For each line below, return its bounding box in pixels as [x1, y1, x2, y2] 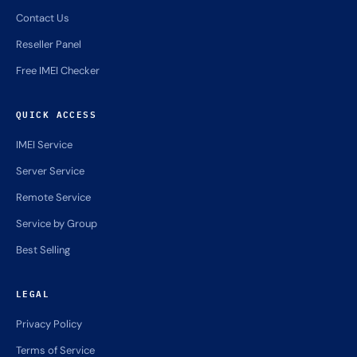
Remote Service [16, 190, 91, 205]
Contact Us [16, 11, 69, 25]
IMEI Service [16, 138, 73, 152]
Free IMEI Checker [16, 64, 100, 78]
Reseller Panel [16, 37, 81, 52]
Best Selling [16, 243, 70, 257]
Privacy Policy [16, 317, 82, 331]
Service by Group [16, 217, 97, 231]
